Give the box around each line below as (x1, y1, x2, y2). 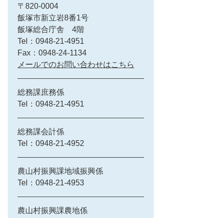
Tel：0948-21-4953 (18, 179, 84, 187)
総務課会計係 (18, 127, 64, 136)
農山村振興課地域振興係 (18, 167, 103, 175)
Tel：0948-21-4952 (18, 139, 84, 147)
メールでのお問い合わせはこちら (18, 60, 134, 69)
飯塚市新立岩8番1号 (18, 14, 89, 22)
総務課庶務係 (18, 88, 64, 96)
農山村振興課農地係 (18, 206, 88, 215)
